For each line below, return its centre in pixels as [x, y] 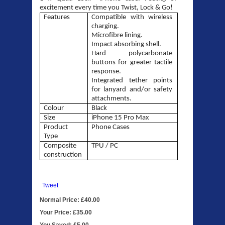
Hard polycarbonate [132, 54]
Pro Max [137, 118]
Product [56, 128]
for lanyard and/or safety [132, 90]
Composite [60, 146]
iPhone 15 [108, 118]
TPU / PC [105, 146]
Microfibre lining [116, 36]
